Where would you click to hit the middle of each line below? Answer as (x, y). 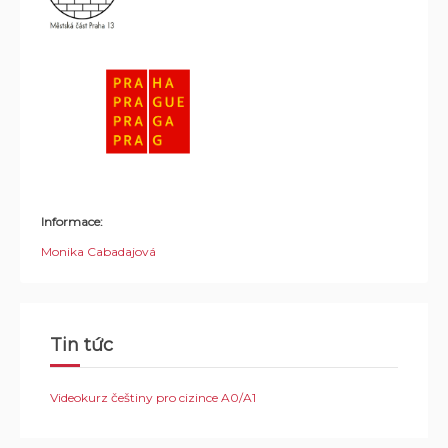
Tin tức (81, 344)
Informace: (72, 221)
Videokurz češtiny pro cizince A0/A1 (153, 397)
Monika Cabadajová (98, 251)
